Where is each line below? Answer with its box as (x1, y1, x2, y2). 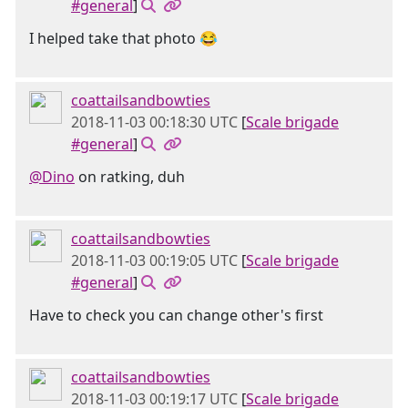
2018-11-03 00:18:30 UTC (71, 112, 238, 132)
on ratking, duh (75, 167, 185, 187)
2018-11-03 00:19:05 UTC (71, 250, 238, 270)
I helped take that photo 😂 (29, 28, 218, 48)
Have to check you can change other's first (29, 305, 323, 325)
